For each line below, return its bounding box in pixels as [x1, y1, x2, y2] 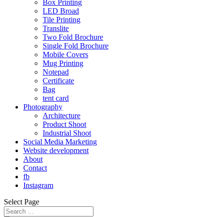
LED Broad [43, 7, 79, 15]
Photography [23, 103, 62, 111]
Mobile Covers [43, 50, 88, 59]
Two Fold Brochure [43, 33, 103, 41]
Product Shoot [43, 120, 86, 128]
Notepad [43, 68, 69, 76]
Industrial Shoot [43, 129, 91, 137]
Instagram [23, 181, 53, 189]
